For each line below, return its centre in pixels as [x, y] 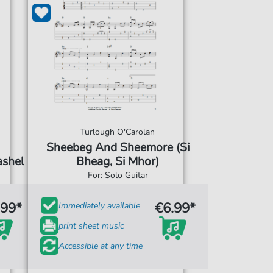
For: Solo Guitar [118, 175]
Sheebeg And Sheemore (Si [118, 147]
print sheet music [91, 225]
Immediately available [99, 205]
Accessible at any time [100, 246]
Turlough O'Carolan [118, 132]
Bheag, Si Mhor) [118, 161]
